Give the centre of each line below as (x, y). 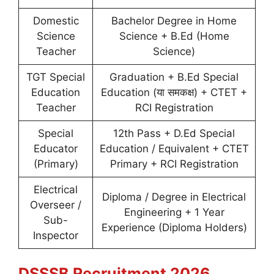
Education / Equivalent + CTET (174, 148)
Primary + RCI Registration (174, 164)
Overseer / (56, 205)
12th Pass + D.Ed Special (174, 133)
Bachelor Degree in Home (174, 20)
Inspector (56, 235)
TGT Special (56, 77)
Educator (56, 148)
